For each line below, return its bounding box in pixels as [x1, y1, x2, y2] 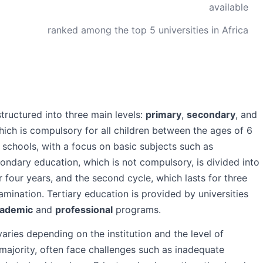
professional [55, 204, 113, 215]
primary [146, 109, 181, 120]
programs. [113, 204, 161, 215]
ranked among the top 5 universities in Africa [48, 24, 248, 36]
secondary [187, 109, 235, 120]
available [209, 1, 248, 13]
